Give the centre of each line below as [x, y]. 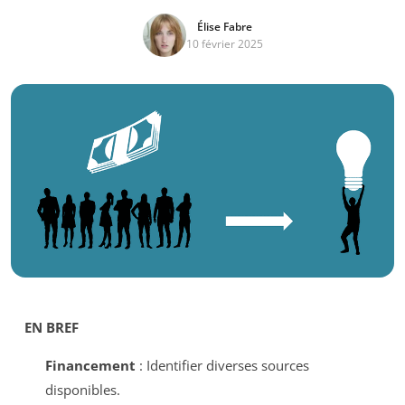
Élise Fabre [224, 27]
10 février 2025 [224, 44]
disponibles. [82, 389]
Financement [90, 365]
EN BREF [52, 327]
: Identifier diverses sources [222, 365]
